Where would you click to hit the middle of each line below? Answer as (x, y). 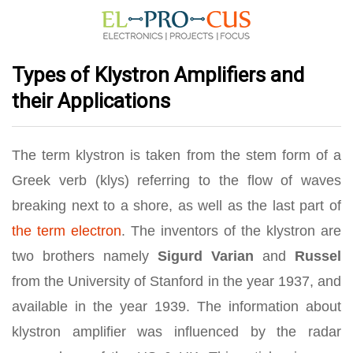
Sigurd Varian (206, 256)
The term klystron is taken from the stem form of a (176, 155)
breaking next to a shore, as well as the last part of (176, 206)
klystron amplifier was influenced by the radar (176, 332)
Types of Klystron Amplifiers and (158, 75)
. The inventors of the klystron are (231, 231)
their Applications (91, 101)
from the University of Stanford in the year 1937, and (176, 281)
